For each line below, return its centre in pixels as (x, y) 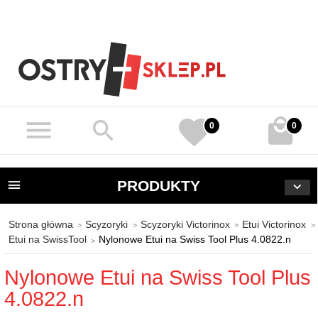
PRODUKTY (158, 185)
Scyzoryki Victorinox (185, 224)
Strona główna (40, 224)
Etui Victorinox (274, 224)
